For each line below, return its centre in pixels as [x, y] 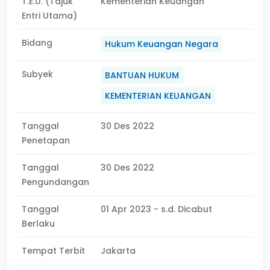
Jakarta [118, 251]
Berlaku [38, 224]
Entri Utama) [49, 16]
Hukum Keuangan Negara [162, 44]
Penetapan [46, 140]
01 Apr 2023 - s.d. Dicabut [157, 209]
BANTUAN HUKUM [142, 75]
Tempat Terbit [53, 251]
